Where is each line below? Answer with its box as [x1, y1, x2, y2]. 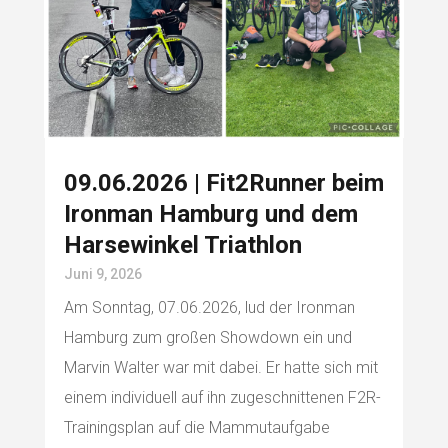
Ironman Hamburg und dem [63, 200, 358, 229]
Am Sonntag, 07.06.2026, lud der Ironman [63, 298, 355, 318]
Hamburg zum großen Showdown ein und [63, 328, 352, 348]
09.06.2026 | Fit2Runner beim [63, 169, 384, 198]
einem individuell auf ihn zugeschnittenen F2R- [63, 388, 381, 408]
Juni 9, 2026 [63, 266, 142, 283]
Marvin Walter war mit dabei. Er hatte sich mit [63, 358, 378, 378]
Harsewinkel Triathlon [63, 231, 302, 260]
